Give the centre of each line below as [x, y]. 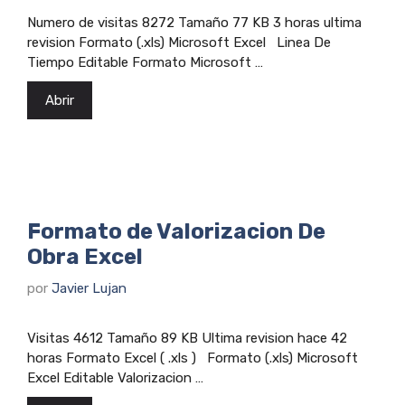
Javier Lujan [89, 288]
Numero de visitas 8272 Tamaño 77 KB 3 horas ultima [194, 23]
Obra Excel [85, 257]
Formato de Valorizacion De [176, 231]
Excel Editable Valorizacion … [115, 377]
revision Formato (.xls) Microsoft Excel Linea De [179, 42]
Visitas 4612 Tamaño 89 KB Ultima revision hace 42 [187, 338]
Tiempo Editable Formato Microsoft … [145, 62]
